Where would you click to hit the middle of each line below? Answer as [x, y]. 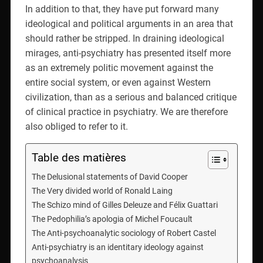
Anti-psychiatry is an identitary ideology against [118, 247]
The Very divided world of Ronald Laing [102, 191]
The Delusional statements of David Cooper [110, 177]
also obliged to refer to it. [76, 126]
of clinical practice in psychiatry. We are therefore [126, 112]
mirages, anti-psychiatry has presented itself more [128, 53]
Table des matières [79, 157]
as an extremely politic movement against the [119, 68]
